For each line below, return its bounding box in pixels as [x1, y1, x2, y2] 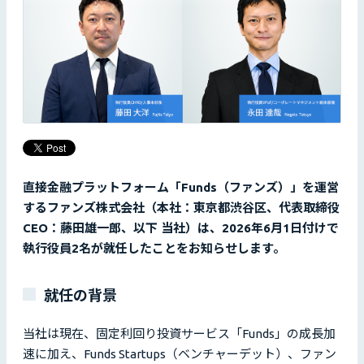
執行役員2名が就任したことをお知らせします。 [23, 241, 285, 256]
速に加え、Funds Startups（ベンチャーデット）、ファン [23, 347, 336, 362]
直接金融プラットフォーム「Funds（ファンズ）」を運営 [23, 180, 339, 195]
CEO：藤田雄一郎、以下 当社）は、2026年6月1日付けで [23, 221, 339, 236]
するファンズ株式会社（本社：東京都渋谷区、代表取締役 [23, 201, 340, 215]
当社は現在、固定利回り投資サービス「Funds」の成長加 [23, 327, 336, 341]
